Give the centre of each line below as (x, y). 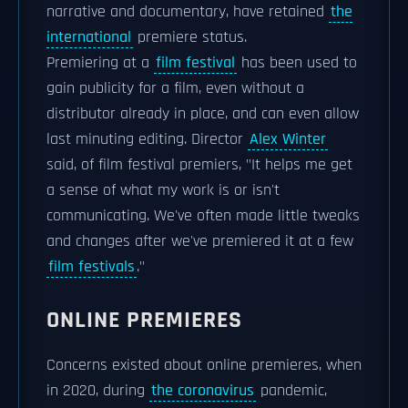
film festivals (92, 267)
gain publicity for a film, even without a (175, 88)
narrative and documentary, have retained (188, 12)
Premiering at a (100, 63)
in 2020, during (98, 391)
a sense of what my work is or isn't (163, 190)
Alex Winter (288, 139)
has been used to (297, 63)
